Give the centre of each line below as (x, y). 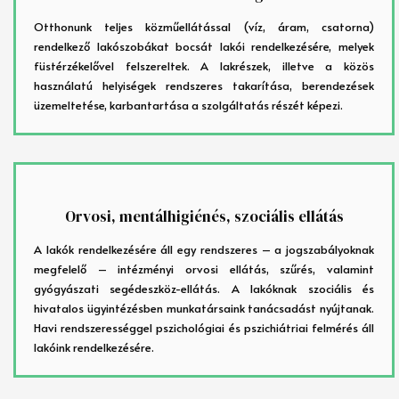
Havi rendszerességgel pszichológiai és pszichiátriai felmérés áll (204, 328)
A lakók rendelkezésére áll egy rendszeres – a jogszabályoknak (204, 250)
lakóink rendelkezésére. (94, 348)
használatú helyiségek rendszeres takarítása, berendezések (204, 86)
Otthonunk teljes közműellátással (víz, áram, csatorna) (204, 27)
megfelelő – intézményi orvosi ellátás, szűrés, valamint (204, 269)
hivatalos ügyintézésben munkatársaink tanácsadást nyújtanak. (204, 309)
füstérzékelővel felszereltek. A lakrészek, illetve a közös (204, 66)
